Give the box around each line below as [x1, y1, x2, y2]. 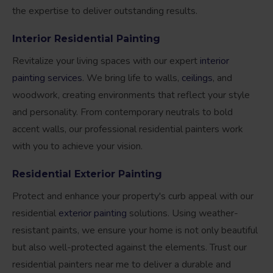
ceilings [182, 71, 213, 85]
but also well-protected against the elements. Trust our [12, 240, 247, 254]
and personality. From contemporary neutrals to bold [12, 105, 233, 119]
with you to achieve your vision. [12, 139, 143, 153]
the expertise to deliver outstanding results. [12, 4, 197, 18]
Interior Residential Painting [12, 32, 160, 44]
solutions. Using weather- [127, 206, 238, 220]
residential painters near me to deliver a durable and [12, 257, 231, 271]
